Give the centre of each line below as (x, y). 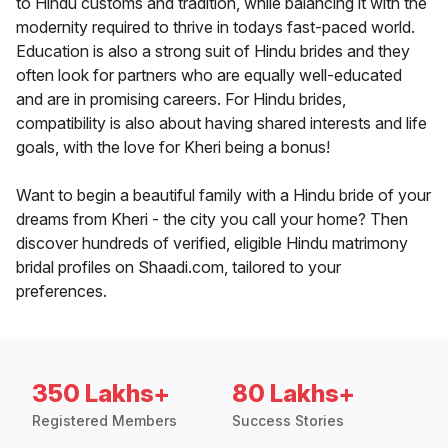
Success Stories (288, 421)
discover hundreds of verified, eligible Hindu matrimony (212, 243)
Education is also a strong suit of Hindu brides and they (213, 51)
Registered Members (104, 421)
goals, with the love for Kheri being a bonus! (173, 147)
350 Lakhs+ (101, 394)
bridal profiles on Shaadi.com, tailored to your (178, 267)
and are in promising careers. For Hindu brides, (181, 99)
